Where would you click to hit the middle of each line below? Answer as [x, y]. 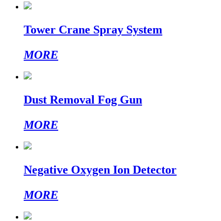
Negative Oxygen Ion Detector [100, 170]
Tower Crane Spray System [93, 30]
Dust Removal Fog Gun [83, 100]
